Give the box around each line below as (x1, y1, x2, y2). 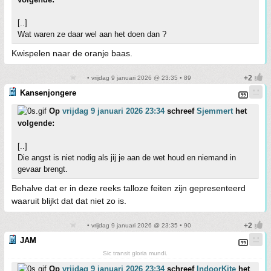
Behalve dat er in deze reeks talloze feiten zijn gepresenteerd (11, 183, 246, 193)
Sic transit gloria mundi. (103, 250, 168, 256)
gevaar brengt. (18, 165, 68, 174)
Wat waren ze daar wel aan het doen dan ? (18, 30, 166, 39)
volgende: (18, 119, 54, 128)
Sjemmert (197, 106, 233, 116)
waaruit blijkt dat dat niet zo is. (11, 196, 126, 206)
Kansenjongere (20, 88, 76, 97)
